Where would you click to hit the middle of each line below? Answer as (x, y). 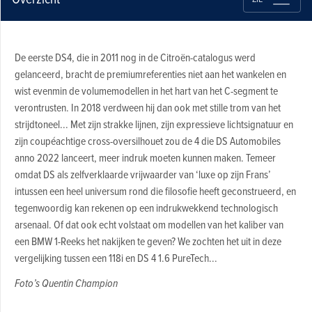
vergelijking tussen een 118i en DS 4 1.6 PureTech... (116, 258)
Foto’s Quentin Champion (66, 283)
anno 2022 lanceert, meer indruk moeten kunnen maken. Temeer (145, 158)
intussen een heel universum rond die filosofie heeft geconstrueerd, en (155, 191)
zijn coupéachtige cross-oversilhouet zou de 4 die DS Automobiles (147, 141)
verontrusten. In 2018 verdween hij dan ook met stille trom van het (147, 108)
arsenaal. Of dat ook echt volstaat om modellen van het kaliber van (149, 225)
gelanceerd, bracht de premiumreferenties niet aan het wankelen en (150, 74)
